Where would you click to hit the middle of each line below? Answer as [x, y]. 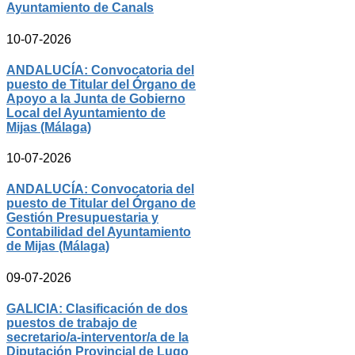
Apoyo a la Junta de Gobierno [96, 98]
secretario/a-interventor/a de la [97, 338]
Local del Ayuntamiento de [86, 113]
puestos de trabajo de [72, 323]
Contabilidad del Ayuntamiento [99, 232]
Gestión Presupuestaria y [82, 218]
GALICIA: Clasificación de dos [97, 309]
